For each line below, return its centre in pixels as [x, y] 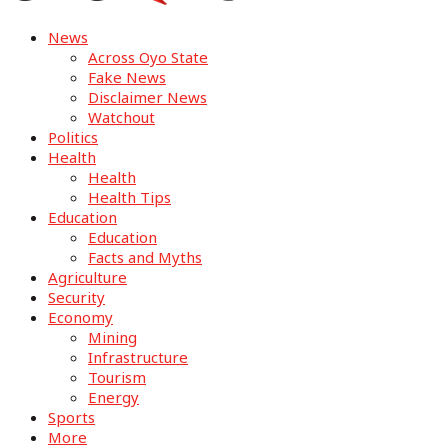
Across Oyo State [148, 57]
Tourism [117, 377]
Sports [71, 417]
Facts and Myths [145, 257]
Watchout [121, 117]
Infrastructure [138, 357]
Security [76, 297]
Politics [73, 137]
